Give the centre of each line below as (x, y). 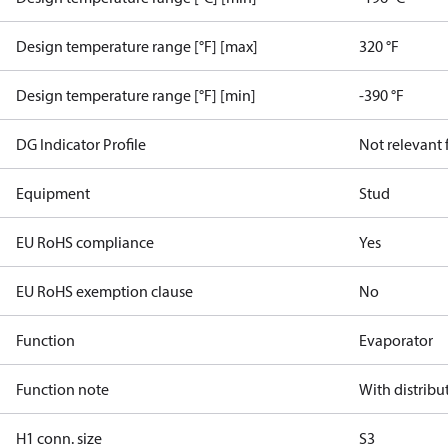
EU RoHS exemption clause (104, 291)
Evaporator (396, 340)
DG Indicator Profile (81, 144)
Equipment (53, 193)
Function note (62, 389)
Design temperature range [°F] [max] (137, 46)
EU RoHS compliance (85, 242)
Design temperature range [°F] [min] (136, 95)
